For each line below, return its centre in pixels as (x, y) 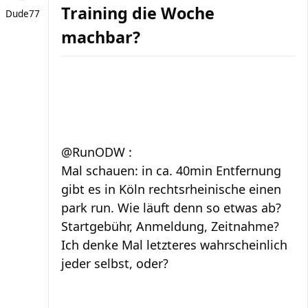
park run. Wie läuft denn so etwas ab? (171, 208)
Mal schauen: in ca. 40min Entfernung (171, 170)
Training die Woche (138, 13)
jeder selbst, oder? (115, 263)
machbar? (101, 37)
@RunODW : (97, 152)
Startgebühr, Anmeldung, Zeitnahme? (170, 226)
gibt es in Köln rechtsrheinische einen (171, 189)
